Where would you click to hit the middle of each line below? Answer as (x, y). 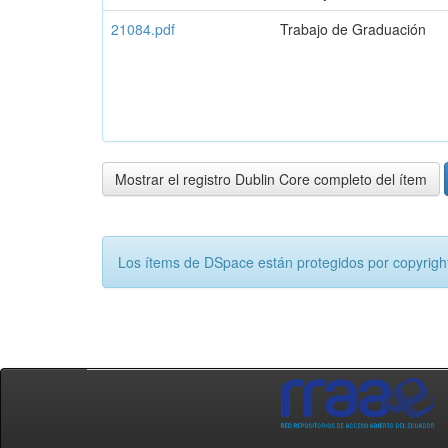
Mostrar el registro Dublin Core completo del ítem (271, 179)
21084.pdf (143, 29)
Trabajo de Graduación (353, 29)
